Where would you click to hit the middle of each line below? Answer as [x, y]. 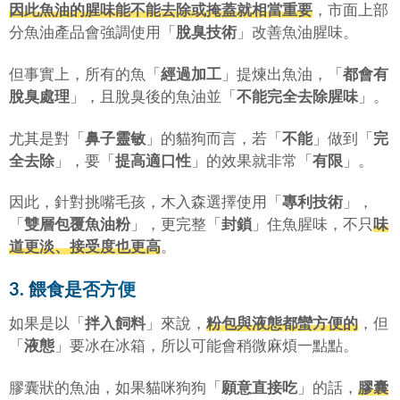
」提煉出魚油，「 [282, 74]
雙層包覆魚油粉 [77, 225]
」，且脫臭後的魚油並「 [153, 96]
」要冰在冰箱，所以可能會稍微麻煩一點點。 [206, 346]
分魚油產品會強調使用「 [92, 32]
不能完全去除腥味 [297, 96]
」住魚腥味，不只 [312, 225]
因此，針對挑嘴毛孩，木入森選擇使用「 [146, 203]
